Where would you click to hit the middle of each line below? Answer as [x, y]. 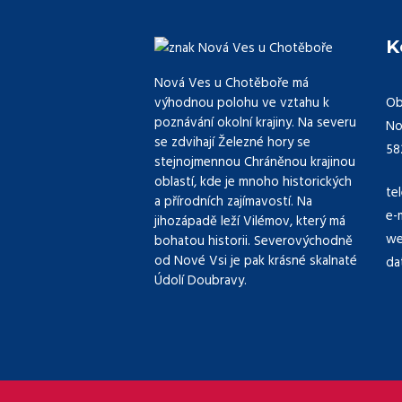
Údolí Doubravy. [201, 281]
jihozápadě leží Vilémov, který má [250, 222]
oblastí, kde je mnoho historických [253, 183]
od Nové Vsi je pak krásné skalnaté [256, 262]
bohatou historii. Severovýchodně [253, 242]
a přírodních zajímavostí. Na [233, 202]
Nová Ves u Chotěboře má [232, 84]
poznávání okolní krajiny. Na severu [255, 123]
